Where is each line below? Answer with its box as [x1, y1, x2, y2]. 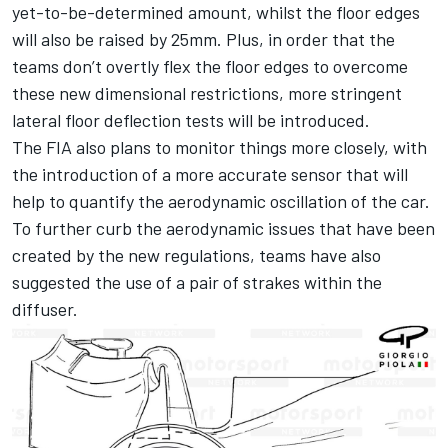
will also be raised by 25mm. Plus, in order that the [12, 27, 395, 50]
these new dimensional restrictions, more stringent [12, 81, 402, 104]
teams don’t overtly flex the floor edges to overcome [12, 54, 408, 77]
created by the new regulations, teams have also [12, 243, 381, 266]
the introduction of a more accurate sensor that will [12, 162, 408, 185]
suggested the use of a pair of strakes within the [12, 270, 382, 293]
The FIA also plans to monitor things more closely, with [12, 135, 427, 158]
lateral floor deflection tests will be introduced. [12, 108, 370, 131]
